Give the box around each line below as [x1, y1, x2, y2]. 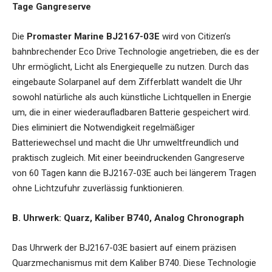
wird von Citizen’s [160, 30, 231, 42]
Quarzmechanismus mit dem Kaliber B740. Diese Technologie [12, 257, 256, 268]
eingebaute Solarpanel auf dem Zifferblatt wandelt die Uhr [12, 76, 242, 87]
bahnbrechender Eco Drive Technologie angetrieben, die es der [12, 46, 259, 57]
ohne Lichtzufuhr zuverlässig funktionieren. [12, 182, 184, 194]
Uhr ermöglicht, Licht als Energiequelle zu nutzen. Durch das [12, 61, 249, 72]
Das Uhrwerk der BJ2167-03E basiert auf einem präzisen [12, 242, 236, 253]
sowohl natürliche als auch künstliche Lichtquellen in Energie [12, 91, 251, 103]
